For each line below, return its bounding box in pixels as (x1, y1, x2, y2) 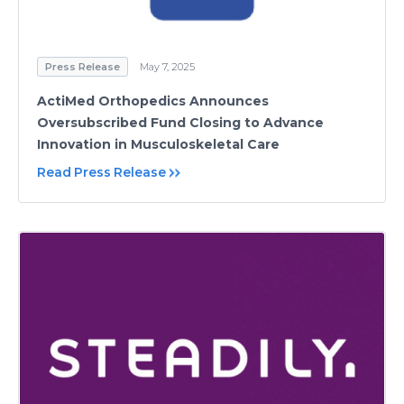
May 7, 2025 (140, 60, 195, 74)
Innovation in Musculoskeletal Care (37, 136, 280, 153)
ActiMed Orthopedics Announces (37, 93, 269, 110)
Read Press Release (37, 164, 166, 181)
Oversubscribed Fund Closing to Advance (37, 115, 324, 132)
